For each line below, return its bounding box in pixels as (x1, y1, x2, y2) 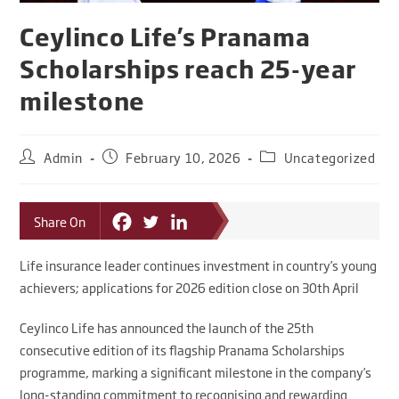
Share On (34, 211, 86, 231)
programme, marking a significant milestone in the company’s (20, 362, 372, 382)
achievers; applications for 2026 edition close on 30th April (20, 278, 360, 297)
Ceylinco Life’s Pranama (20, 19, 311, 54)
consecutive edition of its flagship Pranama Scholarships (20, 340, 346, 360)
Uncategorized (283, 148, 376, 167)
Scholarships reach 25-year (20, 51, 357, 86)
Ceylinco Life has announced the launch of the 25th (20, 318, 314, 338)
